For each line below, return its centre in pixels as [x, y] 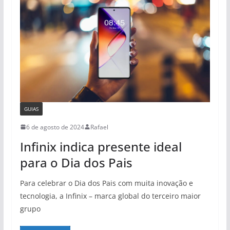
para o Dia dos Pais [76, 162]
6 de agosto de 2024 [55, 127]
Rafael [99, 127]
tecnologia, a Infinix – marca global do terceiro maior [110, 196]
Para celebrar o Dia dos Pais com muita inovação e [106, 183]
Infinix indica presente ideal [101, 146]
